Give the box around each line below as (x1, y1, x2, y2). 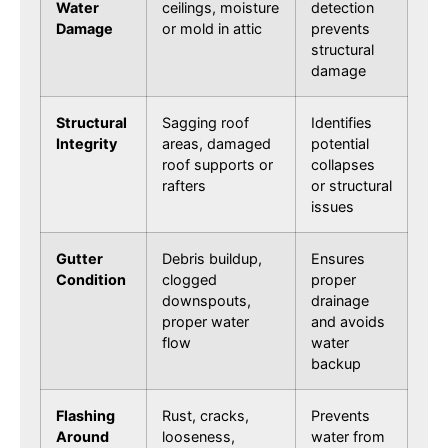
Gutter (56, 249, 103, 267)
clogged (162, 270, 217, 288)
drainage (311, 291, 369, 309)
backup (311, 354, 361, 372)
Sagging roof (162, 113, 249, 131)
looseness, (162, 427, 235, 445)
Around (56, 427, 109, 445)
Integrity (56, 134, 117, 152)
